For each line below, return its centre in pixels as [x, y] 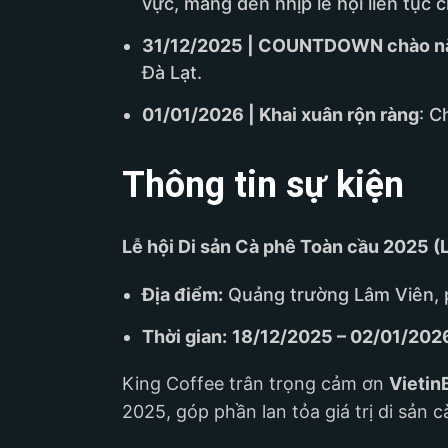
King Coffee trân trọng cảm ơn [255, 383]
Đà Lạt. [172, 73]
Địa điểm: [182, 294]
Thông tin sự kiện [263, 185]
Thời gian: [184, 336]
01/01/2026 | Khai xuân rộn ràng [280, 115]
